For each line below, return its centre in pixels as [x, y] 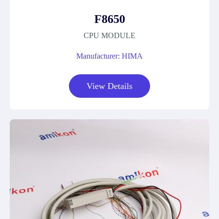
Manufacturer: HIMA [109, 56]
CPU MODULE [109, 35]
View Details [109, 86]
